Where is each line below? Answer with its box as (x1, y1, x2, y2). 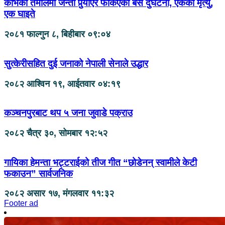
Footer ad (4, 199, 38, 208)
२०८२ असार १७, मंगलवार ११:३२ (4, 188, 114, 199)
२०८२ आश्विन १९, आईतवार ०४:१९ (4, 78, 121, 89)
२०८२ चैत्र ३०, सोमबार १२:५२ (4, 128, 107, 138)
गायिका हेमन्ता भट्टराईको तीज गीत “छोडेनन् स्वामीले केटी (4, 157, 197, 168)
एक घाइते (4, 9, 35, 20)
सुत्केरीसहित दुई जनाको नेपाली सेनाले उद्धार (4, 58, 148, 69)
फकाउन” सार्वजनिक (4, 168, 73, 179)
